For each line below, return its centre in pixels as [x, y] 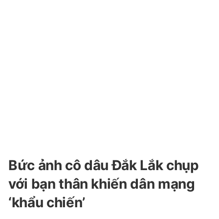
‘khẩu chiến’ [47, 202]
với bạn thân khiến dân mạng [102, 184]
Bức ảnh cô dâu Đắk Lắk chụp [104, 165]
